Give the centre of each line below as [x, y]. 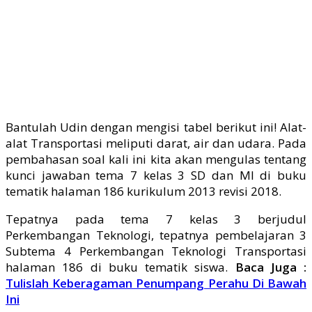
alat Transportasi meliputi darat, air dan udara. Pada [156, 143]
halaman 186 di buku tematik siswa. [120, 267]
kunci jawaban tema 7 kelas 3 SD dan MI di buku [156, 175]
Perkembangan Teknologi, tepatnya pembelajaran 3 [156, 235]
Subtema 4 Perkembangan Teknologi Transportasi [156, 251]
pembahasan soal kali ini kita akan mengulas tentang [156, 159]
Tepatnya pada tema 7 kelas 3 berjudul [156, 219]
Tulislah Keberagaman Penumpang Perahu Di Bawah [156, 283]
